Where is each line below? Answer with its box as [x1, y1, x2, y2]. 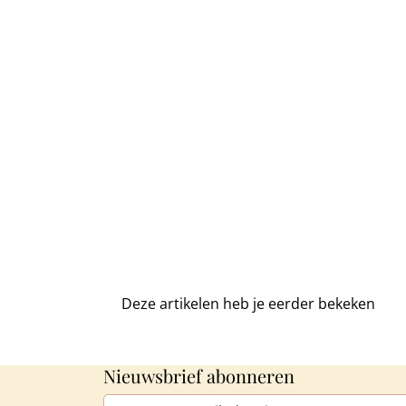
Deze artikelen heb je [121, 293, 268, 314]
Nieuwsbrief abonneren [103, 362, 295, 388]
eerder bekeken [268, 293, 375, 314]
